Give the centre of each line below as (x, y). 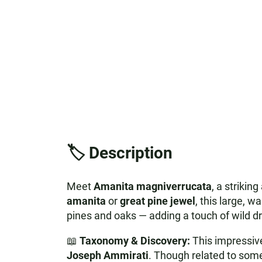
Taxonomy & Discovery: (135, 241)
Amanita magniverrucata (152, 186)
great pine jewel (157, 201)
